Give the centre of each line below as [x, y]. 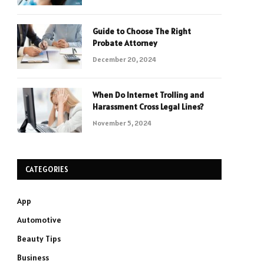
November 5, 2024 [122, 123]
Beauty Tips [39, 239]
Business [33, 258]
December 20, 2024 [124, 59]
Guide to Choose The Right [142, 31]
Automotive [39, 220]
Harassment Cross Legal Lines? [148, 107]
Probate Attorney [125, 43]
